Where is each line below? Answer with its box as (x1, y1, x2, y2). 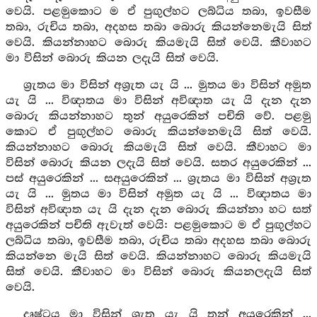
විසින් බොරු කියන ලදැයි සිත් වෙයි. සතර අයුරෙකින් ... (6, 156, 311, 170)
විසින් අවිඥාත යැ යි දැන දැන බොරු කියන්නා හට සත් (6, 203, 311, 217)
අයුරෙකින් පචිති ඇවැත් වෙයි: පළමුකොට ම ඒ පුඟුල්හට (6, 219, 311, 232)
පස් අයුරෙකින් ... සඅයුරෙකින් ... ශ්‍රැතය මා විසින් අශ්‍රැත (6, 172, 311, 185)
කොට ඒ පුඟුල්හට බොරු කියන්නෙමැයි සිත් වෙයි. (6, 125, 311, 139)
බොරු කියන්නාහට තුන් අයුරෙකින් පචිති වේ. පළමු (6, 110, 311, 123)
